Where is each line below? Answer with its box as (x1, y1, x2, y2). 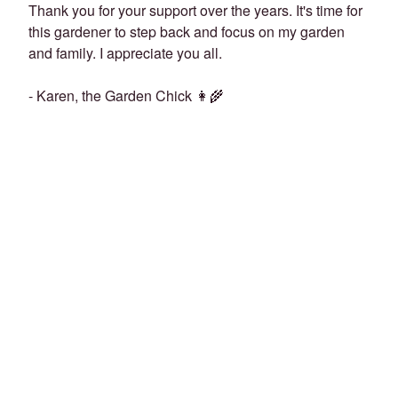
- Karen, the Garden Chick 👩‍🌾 (28, 84, 224, 106)
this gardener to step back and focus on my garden (28, 20, 345, 42)
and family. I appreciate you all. (28, 42, 222, 63)
